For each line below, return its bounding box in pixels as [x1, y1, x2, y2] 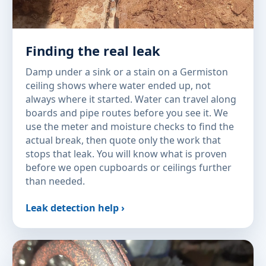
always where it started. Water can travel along [26, 93, 236, 106]
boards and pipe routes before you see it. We [26, 106, 228, 119]
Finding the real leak [26, 42, 160, 59]
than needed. [26, 175, 85, 188]
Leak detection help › [26, 201, 125, 214]
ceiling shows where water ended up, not [26, 79, 211, 92]
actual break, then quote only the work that [26, 134, 221, 147]
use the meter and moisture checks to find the [26, 120, 234, 133]
